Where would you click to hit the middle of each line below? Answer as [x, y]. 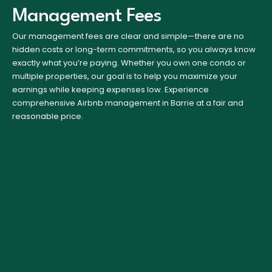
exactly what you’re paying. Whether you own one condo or [129, 63]
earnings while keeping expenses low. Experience [110, 89]
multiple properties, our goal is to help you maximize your [125, 76]
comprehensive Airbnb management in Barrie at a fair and [128, 103]
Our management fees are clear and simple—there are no [128, 36]
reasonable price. [48, 116]
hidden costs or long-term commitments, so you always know [134, 49]
